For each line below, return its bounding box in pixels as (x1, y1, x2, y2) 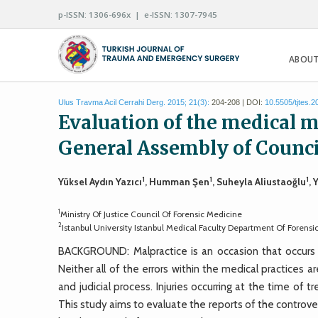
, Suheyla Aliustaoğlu (212, 175, 307, 187)
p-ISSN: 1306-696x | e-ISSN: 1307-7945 (58, 9, 218, 20)
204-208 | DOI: (209, 98, 265, 106)
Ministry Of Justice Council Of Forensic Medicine (60, 208, 243, 219)
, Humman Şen (145, 175, 210, 187)
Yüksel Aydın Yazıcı (58, 175, 143, 187)
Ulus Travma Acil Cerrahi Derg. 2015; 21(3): (58, 98, 210, 106)
